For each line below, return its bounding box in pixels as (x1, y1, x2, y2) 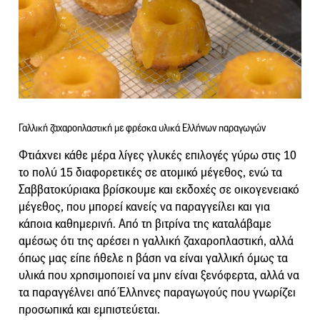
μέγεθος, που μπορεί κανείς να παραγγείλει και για (19, 199, 270, 214)
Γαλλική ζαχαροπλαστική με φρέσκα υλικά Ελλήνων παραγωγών (19, 121, 266, 134)
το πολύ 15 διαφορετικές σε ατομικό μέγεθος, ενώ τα (19, 164, 282, 180)
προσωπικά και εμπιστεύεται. (19, 301, 160, 317)
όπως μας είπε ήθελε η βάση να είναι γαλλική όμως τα (19, 250, 288, 266)
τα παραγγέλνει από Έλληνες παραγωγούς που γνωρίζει (19, 284, 296, 300)
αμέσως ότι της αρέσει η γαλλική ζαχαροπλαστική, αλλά (19, 233, 294, 249)
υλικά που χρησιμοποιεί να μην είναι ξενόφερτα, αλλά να (19, 267, 299, 283)
